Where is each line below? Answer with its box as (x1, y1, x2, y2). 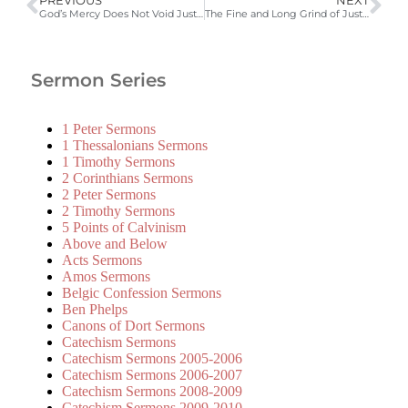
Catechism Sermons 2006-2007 (62, 367, 242, 383)
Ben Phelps (62, 301, 127, 318)
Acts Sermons (62, 252, 142, 269)
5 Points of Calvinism (62, 219, 186, 236)
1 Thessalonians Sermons (62, 138, 208, 154)
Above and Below (62, 236, 168, 252)
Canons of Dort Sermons (62, 318, 205, 334)
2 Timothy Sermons (62, 203, 175, 219)
